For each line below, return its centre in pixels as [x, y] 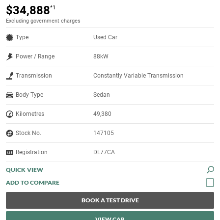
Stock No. [28, 133]
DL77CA [104, 152]
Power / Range [35, 57]
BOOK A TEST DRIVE [110, 200]
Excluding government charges [43, 21]
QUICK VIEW [25, 170]
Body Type [29, 95]
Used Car [106, 38]
